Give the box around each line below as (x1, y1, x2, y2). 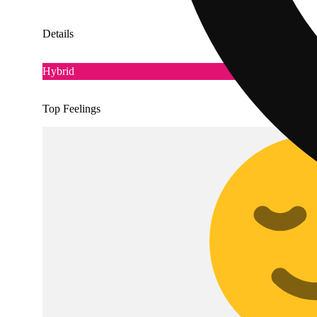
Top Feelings (42, 103, 100, 115)
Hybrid (42, 65, 74, 78)
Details (42, 28, 74, 40)
